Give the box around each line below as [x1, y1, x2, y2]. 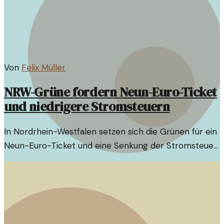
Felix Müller [21, 61, 65, 73]
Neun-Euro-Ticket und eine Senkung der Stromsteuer [4, 140, 217, 151]
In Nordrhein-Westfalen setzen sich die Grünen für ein [4, 126, 217, 137]
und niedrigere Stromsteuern [4, 98, 170, 115]
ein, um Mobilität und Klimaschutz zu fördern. [4, 154, 180, 165]
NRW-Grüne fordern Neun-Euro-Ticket [4, 83, 217, 101]
